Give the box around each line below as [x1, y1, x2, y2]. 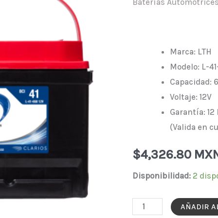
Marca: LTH [169, 47, 212, 57]
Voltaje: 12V [169, 92, 212, 102]
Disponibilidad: [132, 171, 191, 181]
